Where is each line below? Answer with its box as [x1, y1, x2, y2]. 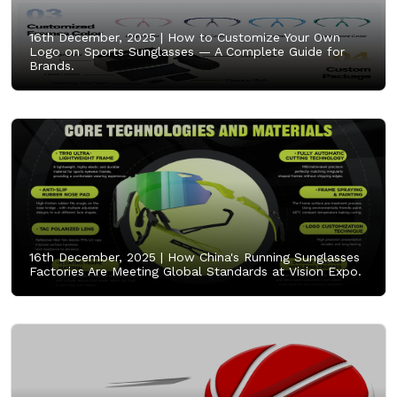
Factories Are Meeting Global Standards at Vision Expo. [29, 263, 362, 278]
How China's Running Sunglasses [163, 249, 360, 264]
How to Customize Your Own [163, 29, 340, 44]
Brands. [29, 58, 74, 73]
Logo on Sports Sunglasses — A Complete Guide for [29, 43, 345, 58]
